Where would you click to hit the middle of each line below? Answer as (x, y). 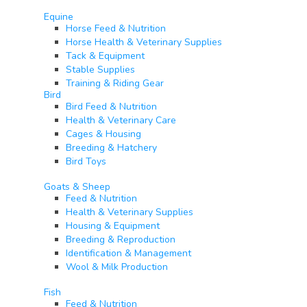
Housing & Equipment (113, 226)
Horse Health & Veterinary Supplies (144, 42)
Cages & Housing (103, 134)
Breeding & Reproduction (121, 240)
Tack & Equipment (105, 56)
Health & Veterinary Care (121, 121)
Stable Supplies (100, 70)
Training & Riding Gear (115, 84)
